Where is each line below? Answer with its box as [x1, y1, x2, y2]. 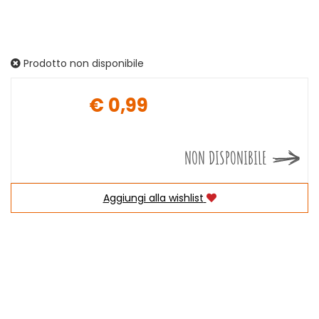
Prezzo [158, 105, 213, 130]
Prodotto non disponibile [21, 56, 144, 70]
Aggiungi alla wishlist [103, 191, 204, 205]
